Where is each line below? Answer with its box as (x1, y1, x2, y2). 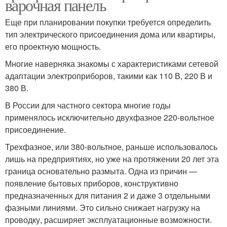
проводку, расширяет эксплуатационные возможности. (5, 214, 212, 226)
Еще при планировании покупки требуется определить (5, 16, 211, 28)
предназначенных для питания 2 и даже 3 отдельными (5, 190, 210, 202)
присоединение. (5, 124, 66, 136)
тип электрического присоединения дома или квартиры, (5, 28, 215, 41)
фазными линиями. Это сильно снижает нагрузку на (5, 202, 200, 214)
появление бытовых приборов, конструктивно (5, 177, 178, 190)
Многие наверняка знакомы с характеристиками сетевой (5, 58, 218, 70)
